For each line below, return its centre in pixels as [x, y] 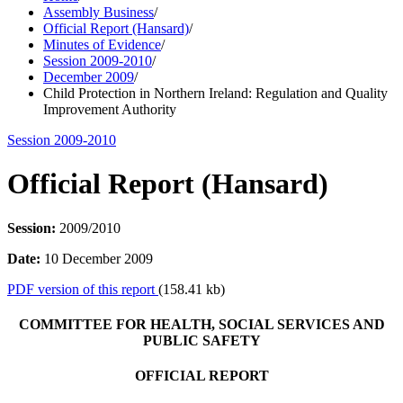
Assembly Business [99, 12]
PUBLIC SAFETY [201, 341]
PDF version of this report [83, 289]
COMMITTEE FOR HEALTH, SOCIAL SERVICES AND [201, 325]
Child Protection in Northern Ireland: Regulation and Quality [215, 93]
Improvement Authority [110, 109]
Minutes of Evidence [102, 45]
